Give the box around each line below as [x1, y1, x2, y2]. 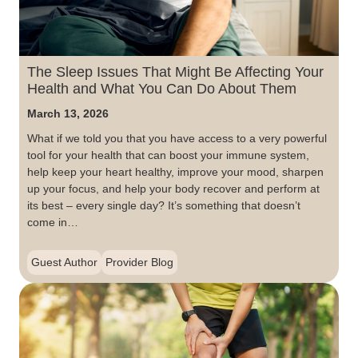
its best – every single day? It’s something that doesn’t [27, 199, 300, 213]
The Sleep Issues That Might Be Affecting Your [27, 64, 324, 81]
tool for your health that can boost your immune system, [27, 149, 309, 162]
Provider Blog [105, 256, 173, 269]
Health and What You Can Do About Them [27, 81, 296, 97]
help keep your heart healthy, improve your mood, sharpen [27, 165, 324, 179]
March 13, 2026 [27, 107, 109, 121]
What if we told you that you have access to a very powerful [27, 132, 327, 145]
